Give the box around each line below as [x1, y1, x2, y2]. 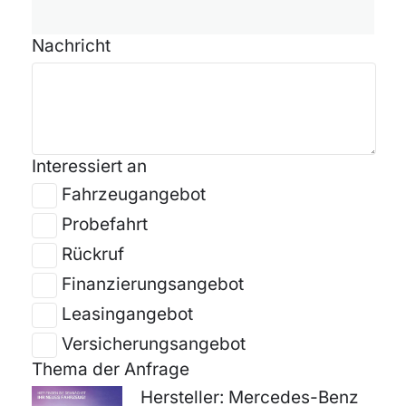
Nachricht [32, 35, 111, 57]
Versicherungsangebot [62, 333, 246, 355]
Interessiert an [32, 156, 147, 178]
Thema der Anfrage [32, 359, 189, 381]
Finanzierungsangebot [62, 274, 244, 295]
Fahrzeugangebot [62, 184, 206, 206]
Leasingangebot [62, 304, 193, 325]
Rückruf [62, 244, 124, 266]
